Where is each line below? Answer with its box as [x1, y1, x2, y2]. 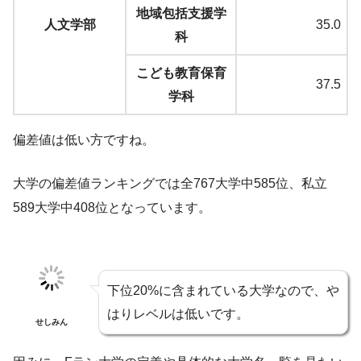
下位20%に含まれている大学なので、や [107, 284, 339, 298]
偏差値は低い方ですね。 [13, 133, 155, 147]
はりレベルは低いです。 [107, 307, 249, 322]
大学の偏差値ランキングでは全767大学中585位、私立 [13, 176, 327, 191]
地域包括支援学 [135, 6, 226, 21]
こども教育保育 [135, 66, 226, 81]
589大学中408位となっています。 [13, 201, 211, 215]
